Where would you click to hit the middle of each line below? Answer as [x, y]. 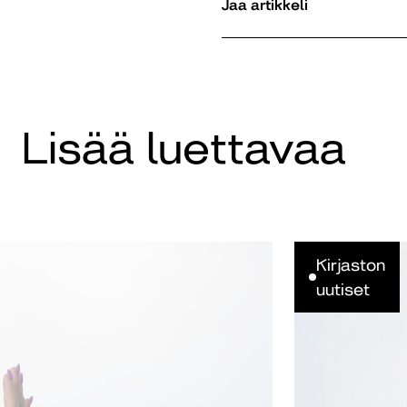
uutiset [343, 290]
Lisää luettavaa [184, 149]
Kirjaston [351, 265]
